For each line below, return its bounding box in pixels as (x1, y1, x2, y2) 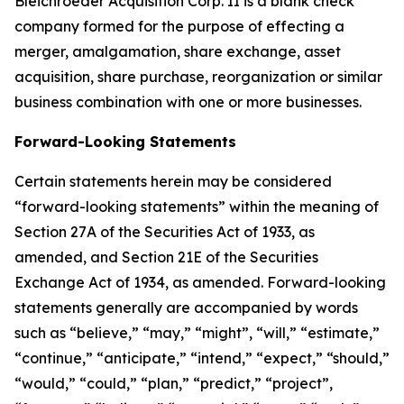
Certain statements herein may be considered (14, 172, 332, 190)
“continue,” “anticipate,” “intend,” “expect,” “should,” (14, 349, 390, 367)
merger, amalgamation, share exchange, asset (14, 42, 341, 60)
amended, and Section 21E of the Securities (14, 248, 318, 266)
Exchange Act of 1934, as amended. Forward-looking (14, 273, 386, 291)
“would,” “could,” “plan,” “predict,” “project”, (14, 374, 333, 392)
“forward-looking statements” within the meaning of (14, 197, 379, 216)
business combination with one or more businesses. (14, 93, 362, 111)
